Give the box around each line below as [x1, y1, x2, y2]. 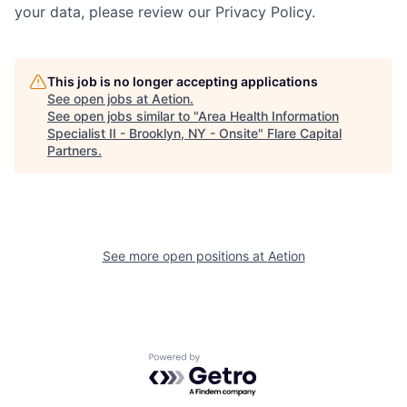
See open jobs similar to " [47, 107, 198, 124]
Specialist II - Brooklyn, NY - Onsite [47, 124, 258, 141]
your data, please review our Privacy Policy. [15, 2, 315, 21]
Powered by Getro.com [148, 352, 308, 371]
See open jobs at [47, 90, 152, 106]
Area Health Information [198, 107, 339, 124]
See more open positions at [102, 247, 268, 263]
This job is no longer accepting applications [47, 73, 318, 89]
